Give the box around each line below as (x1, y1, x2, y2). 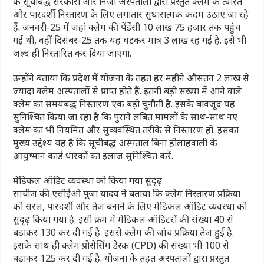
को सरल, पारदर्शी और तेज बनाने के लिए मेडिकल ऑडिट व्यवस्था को (13, 199, 247, 213)
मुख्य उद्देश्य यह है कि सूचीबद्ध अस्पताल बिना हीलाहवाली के (13, 136, 218, 149)
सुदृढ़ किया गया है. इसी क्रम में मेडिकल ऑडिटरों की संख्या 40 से (13, 212, 234, 226)
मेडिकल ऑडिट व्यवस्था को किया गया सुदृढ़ (13, 173, 163, 187)
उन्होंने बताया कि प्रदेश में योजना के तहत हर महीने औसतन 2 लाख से (13, 71, 250, 84)
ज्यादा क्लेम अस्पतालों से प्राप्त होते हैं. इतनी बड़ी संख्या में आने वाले (13, 84, 242, 97)
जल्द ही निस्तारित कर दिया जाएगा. (13, 46, 132, 60)
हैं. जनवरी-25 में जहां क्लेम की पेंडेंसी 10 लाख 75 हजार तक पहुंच (13, 20, 241, 34)
